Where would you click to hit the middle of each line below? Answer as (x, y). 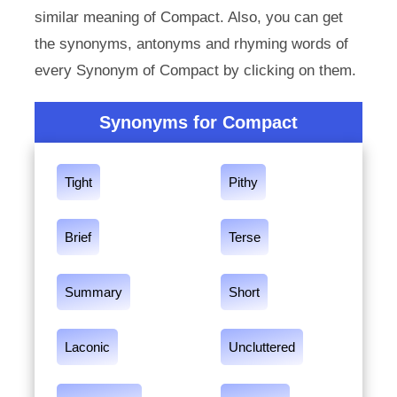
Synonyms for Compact (198, 122)
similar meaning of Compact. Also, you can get (188, 17)
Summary (93, 292)
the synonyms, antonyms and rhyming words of (191, 44)
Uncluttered (262, 347)
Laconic (87, 347)
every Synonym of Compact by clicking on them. (195, 70)
